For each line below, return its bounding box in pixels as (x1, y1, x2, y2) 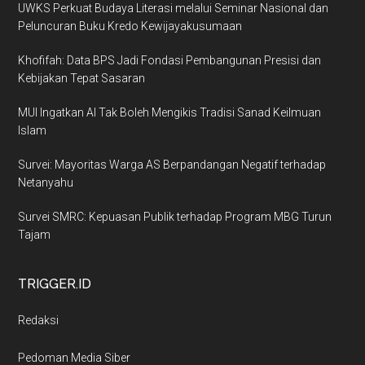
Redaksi (18, 313, 59, 327)
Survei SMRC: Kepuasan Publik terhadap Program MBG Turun (18, 209, 332, 223)
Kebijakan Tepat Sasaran (18, 71, 146, 85)
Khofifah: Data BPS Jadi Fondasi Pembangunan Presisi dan (18, 53, 322, 67)
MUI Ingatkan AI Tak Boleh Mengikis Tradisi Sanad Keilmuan (18, 105, 322, 119)
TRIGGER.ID (18, 275, 92, 292)
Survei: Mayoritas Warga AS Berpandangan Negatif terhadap (18, 157, 327, 171)
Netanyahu (18, 175, 74, 189)
